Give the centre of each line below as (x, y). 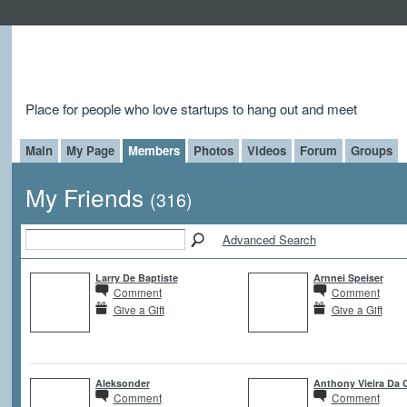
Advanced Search (269, 239)
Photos (213, 150)
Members (154, 150)
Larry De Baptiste (136, 277)
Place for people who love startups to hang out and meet (191, 108)
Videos (266, 150)
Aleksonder (122, 382)
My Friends (87, 197)
